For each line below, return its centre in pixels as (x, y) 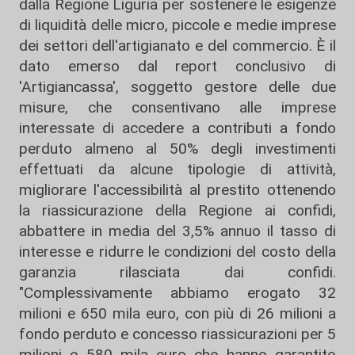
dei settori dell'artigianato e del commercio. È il (177, 46)
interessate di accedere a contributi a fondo (177, 128)
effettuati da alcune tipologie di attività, (177, 169)
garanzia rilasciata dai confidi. (177, 272)
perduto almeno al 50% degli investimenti (177, 149)
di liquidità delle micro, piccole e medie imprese (177, 25)
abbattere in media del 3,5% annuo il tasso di (177, 231)
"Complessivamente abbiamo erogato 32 (177, 293)
